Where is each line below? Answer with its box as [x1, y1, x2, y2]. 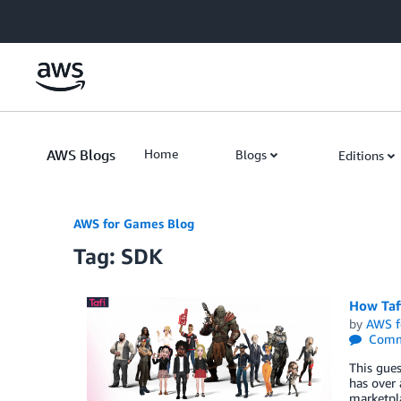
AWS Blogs [47, 146, 115, 164]
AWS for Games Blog [73, 216, 194, 231]
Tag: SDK [73, 243, 163, 269]
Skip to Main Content [8, 10, 127, 25]
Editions [338, 148, 384, 163]
